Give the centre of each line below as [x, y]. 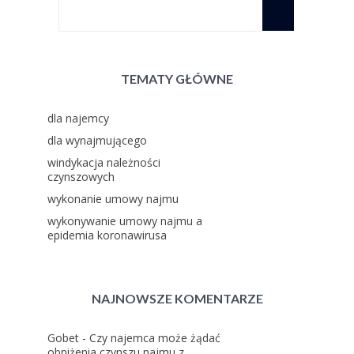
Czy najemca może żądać [155, 338]
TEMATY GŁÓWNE [177, 79]
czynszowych [81, 177]
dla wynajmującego [97, 140]
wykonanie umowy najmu [113, 199]
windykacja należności [104, 162]
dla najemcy [78, 118]
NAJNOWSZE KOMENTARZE [177, 298]
